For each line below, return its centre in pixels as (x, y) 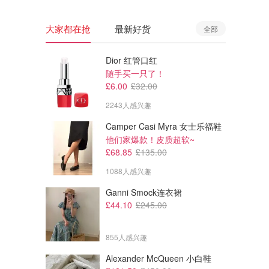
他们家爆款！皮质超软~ (150, 139)
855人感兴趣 (126, 237)
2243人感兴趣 (128, 105)
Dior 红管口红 (131, 60)
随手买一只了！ (135, 73)
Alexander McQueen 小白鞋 (159, 258)
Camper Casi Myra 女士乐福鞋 (164, 126)
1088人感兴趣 (128, 171)
